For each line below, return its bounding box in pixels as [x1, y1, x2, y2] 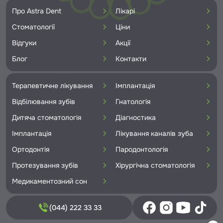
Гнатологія [115, 97, 150, 106]
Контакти [115, 54, 146, 63]
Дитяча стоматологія [12, 112, 81, 122]
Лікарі [115, 6, 135, 15]
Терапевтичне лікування [12, 81, 93, 90]
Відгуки [12, 38, 36, 47]
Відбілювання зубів [12, 97, 75, 106]
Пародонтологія [115, 144, 168, 154]
